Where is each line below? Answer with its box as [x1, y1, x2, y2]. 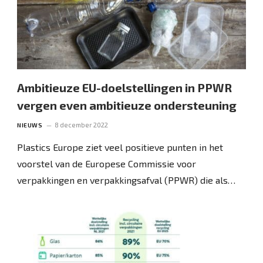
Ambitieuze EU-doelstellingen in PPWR [17, 80, 232, 95]
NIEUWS [17, 121, 43, 129]
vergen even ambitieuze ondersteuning [17, 97, 237, 112]
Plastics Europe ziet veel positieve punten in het [17, 141, 224, 153]
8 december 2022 [55, 120, 109, 129]
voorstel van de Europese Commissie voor [17, 157, 197, 169]
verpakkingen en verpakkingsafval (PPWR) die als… [17, 174, 236, 186]
